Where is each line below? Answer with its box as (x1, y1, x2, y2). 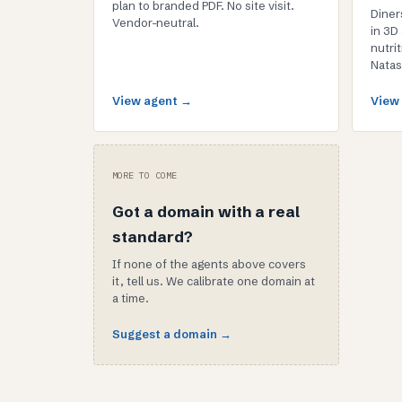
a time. (112, 291, 149, 305)
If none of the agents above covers (112, 257, 306, 271)
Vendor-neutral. (112, 15, 199, 30)
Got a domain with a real (112, 202, 300, 221)
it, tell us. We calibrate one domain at (112, 274, 315, 288)
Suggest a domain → (112, 327, 232, 341)
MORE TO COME (112, 170, 177, 181)
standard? (112, 227, 193, 246)
